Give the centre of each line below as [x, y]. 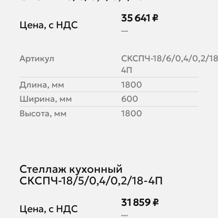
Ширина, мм [45, 99]
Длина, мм [42, 84]
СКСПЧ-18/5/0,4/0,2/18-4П [91, 180]
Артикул [37, 59]
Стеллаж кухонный [71, 169]
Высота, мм [43, 114]
